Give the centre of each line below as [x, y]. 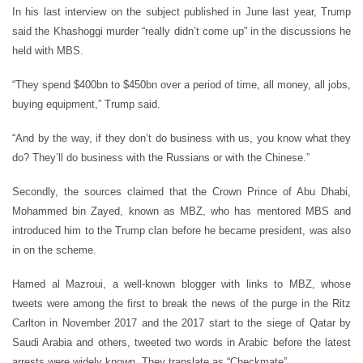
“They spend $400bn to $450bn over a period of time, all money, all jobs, [181, 84]
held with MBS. [48, 50]
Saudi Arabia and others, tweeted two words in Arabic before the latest [181, 342]
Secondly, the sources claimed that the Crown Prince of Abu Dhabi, [181, 191]
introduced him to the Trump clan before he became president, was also [181, 230]
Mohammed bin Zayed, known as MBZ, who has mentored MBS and [181, 211]
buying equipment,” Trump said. [86, 104]
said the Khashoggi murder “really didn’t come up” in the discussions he [181, 31]
